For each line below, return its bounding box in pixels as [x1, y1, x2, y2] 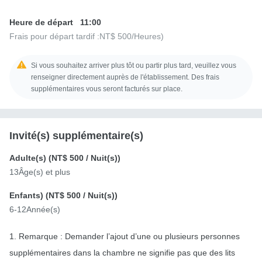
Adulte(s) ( [9, 153, 51, 163]
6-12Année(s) [9, 204, 60, 214]
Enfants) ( [9, 190, 49, 200]
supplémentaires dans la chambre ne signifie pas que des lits [9, 247, 235, 257]
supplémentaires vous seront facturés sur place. [31, 84, 183, 93]
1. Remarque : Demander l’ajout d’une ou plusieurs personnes [9, 231, 240, 241]
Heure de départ [9, 17, 73, 27]
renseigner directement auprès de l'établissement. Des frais [31, 73, 220, 81]
